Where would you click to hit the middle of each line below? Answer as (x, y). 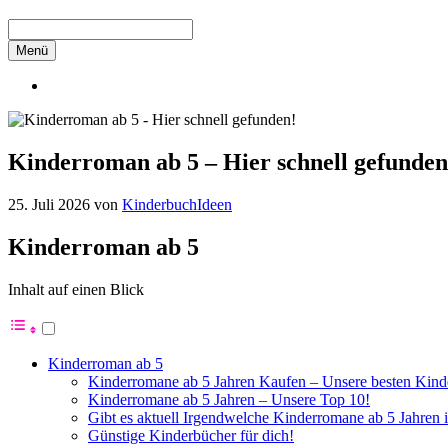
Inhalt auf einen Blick (76, 289)
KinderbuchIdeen (177, 205)
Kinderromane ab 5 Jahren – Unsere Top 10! (229, 399)
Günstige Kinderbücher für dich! (191, 435)
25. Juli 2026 (49, 205)
